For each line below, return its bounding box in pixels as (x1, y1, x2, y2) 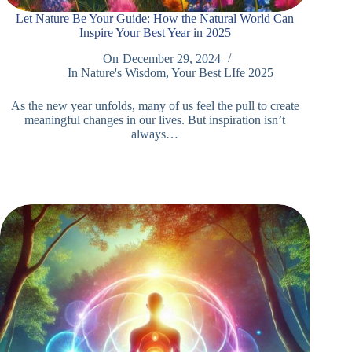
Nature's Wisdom (81, 66, 167, 80)
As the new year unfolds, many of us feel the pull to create (10, 99, 299, 113)
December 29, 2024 (122, 52, 221, 66)
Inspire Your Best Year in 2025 (79, 26, 231, 40)
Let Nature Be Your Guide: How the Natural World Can (16, 12, 295, 26)
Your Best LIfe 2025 (171, 66, 274, 80)
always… (131, 127, 179, 141)
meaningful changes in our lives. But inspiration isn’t (24, 113, 286, 127)
